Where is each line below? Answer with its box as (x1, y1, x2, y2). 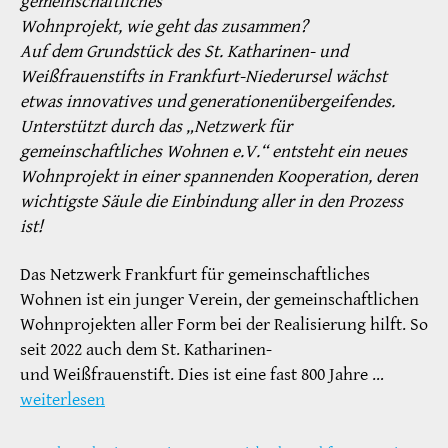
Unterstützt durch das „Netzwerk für (20, 115, 292, 139)
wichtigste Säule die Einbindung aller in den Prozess (20, 190, 403, 214)
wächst (335, 65, 387, 89)
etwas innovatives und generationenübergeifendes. (20, 90, 395, 114)
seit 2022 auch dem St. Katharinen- (20, 337, 272, 361)
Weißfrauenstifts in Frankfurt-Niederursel (20, 65, 335, 89)
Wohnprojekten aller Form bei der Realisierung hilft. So (20, 312, 428, 336)
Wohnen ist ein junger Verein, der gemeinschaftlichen (20, 287, 419, 311)
